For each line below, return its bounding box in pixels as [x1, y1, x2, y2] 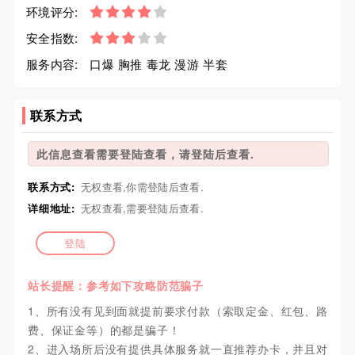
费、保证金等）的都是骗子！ [27, 322, 181, 338]
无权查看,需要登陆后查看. [80, 200, 204, 216]
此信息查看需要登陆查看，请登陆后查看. [36, 146, 254, 162]
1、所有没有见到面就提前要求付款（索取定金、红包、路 [27, 303, 328, 319]
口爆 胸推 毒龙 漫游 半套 [89, 55, 228, 72]
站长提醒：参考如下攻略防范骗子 [27, 277, 204, 294]
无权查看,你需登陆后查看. [80, 179, 204, 194]
